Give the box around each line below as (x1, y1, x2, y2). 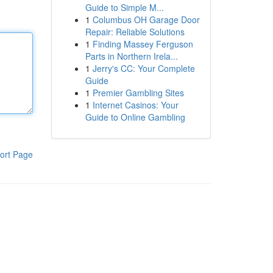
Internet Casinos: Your (92, 99, 179, 111)
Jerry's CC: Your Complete (92, 62, 195, 74)
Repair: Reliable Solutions (85, 26, 185, 38)
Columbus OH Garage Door (92, 13, 200, 26)
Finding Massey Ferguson (92, 38, 193, 50)
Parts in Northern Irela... (85, 50, 178, 62)
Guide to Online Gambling (85, 111, 185, 123)
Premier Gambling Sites (92, 87, 184, 99)
